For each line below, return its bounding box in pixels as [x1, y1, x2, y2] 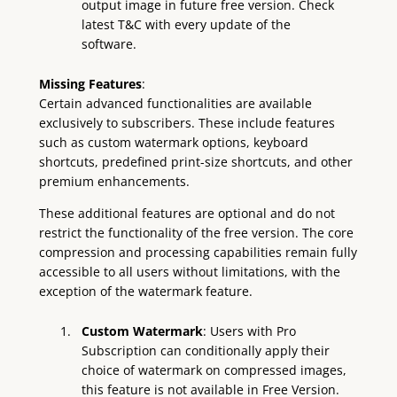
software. [82, 35, 141, 52]
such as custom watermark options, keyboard [38, 133, 308, 151]
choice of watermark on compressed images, [82, 362, 347, 379]
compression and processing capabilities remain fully [38, 244, 357, 261]
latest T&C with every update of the [82, 15, 292, 33]
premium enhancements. [38, 172, 190, 190]
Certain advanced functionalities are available [38, 94, 312, 112]
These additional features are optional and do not [38, 205, 335, 222]
